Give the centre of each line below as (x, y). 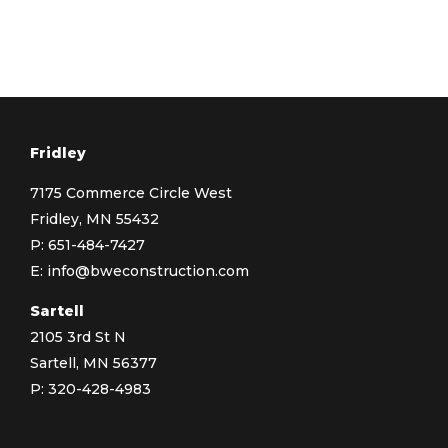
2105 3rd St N (78, 337)
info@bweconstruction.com (148, 271)
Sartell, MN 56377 (93, 363)
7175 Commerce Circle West (131, 193)
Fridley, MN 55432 (94, 219)
